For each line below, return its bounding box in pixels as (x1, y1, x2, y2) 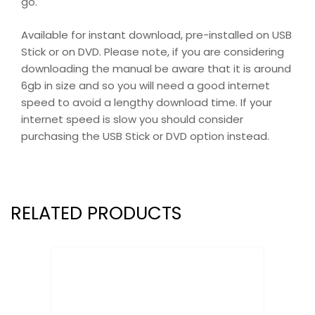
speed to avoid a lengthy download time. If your (21, 94, 272, 110)
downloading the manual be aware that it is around (21, 60, 291, 76)
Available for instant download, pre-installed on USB (21, 27, 292, 42)
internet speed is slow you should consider (21, 111, 243, 127)
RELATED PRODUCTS (11, 200, 181, 226)
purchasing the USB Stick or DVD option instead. (21, 128, 269, 143)
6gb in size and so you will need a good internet (21, 77, 270, 93)
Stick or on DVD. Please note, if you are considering (21, 44, 284, 59)
